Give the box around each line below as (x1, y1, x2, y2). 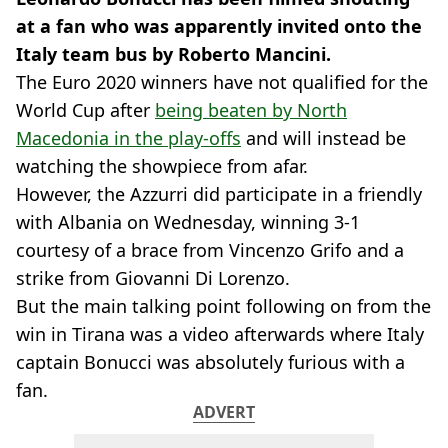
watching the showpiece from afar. (16, 154, 308, 178)
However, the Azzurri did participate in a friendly (16, 182, 422, 206)
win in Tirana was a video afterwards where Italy (16, 322, 424, 346)
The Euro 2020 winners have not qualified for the (16, 70, 428, 94)
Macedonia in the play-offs (16, 126, 241, 150)
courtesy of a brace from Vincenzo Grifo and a (16, 238, 404, 262)
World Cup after (16, 98, 155, 122)
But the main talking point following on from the (16, 294, 431, 318)
